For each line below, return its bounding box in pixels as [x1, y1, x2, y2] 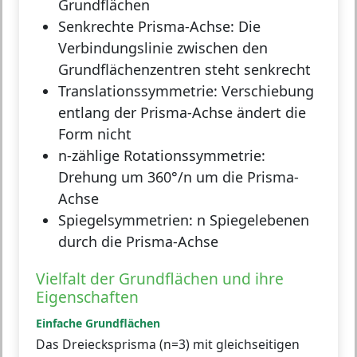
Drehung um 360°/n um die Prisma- [58, 167, 299, 186]
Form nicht [58, 124, 131, 143]
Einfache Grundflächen [36, 315, 160, 331]
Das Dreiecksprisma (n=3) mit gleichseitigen [36, 335, 300, 353]
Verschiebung [218, 80, 314, 100]
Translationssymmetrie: [58, 80, 218, 100]
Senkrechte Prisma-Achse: [58, 16, 234, 36]
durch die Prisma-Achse [58, 231, 218, 251]
